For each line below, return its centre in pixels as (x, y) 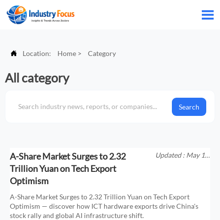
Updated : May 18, (182, 155)
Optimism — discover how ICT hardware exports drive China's (104, 206)
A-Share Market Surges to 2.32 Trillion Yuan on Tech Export (100, 196)
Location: (38, 53)
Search (189, 107)
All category (37, 78)
